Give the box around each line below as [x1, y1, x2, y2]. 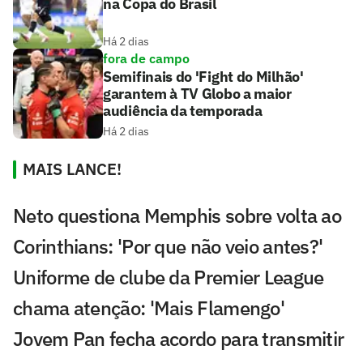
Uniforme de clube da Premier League [13, 264, 324, 291]
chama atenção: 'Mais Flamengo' [13, 295, 284, 322]
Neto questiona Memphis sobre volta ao [13, 203, 342, 229]
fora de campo [103, 50, 190, 67]
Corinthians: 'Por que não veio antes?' [13, 233, 323, 260]
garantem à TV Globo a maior [103, 84, 292, 104]
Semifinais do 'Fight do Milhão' [103, 67, 304, 87]
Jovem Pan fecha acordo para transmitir [13, 326, 344, 352]
